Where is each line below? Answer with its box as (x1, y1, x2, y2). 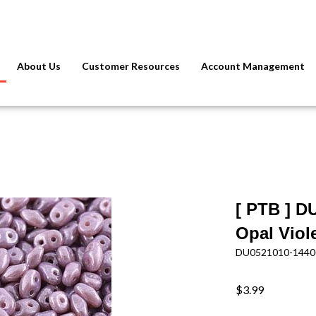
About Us (17, 59, 61, 72)
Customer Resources (82, 59, 181, 72)
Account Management (201, 59, 305, 72)
